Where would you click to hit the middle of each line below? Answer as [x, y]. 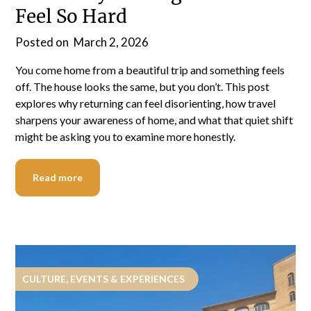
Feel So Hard [72, 17]
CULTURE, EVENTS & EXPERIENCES [104, 279]
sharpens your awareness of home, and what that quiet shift [154, 120]
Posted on [43, 42]
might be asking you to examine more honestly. [126, 137]
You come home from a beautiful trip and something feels [150, 70]
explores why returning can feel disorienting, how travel [146, 103]
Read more [58, 178]
